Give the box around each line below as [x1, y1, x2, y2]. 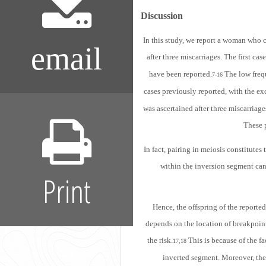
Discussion [141, 10, 183, 21]
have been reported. [149, 69, 212, 78]
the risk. [147, 235, 173, 245]
